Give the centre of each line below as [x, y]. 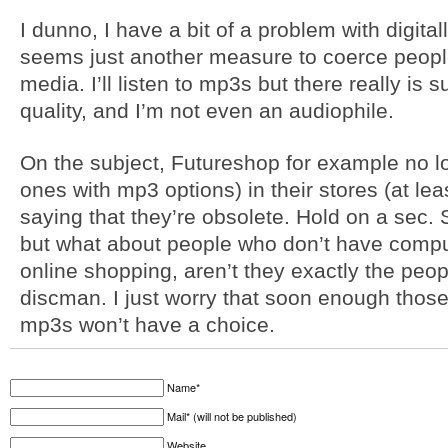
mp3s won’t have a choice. [147, 324]
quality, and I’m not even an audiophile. [207, 110]
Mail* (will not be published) [232, 416]
